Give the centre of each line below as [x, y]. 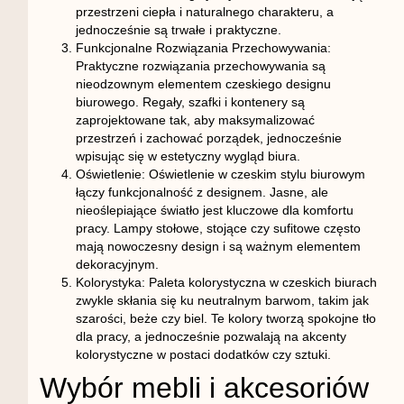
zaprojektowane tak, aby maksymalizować [195, 120]
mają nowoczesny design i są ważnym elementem [218, 247]
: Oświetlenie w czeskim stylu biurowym [253, 174]
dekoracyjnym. [117, 265]
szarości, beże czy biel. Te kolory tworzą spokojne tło [225, 319]
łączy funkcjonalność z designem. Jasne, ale [202, 193]
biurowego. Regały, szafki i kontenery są [190, 102]
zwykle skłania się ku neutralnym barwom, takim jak [222, 301]
